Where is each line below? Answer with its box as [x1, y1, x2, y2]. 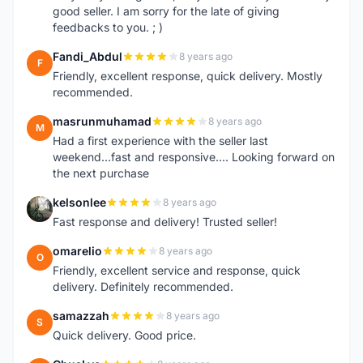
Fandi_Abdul [53, 49, 122, 63]
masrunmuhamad [53, 114, 152, 128]
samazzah [53, 309, 109, 322]
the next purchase [53, 166, 149, 180]
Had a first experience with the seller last [53, 134, 268, 147]
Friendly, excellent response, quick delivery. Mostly [53, 69, 322, 83]
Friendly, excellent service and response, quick [53, 263, 301, 277]
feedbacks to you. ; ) [53, 20, 163, 34]
